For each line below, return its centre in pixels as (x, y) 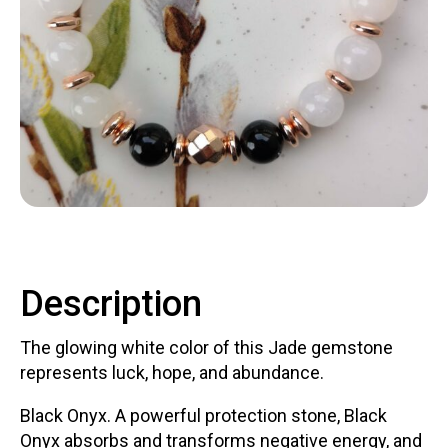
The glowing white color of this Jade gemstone (206, 348)
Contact (81, 41)
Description (111, 304)
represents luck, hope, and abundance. (174, 373)
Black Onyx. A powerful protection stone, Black (203, 416)
